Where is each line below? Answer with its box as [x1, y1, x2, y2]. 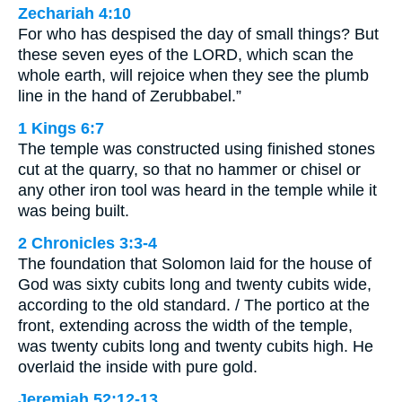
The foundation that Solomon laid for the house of [18, 254, 371, 273]
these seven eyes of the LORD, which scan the [18, 45, 354, 64]
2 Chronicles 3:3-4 [18, 233, 157, 252]
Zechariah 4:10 [18, 4, 131, 22]
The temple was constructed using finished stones [18, 139, 375, 158]
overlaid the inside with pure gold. [18, 357, 258, 376]
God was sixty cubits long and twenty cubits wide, [18, 275, 371, 293]
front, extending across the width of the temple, [18, 316, 353, 335]
